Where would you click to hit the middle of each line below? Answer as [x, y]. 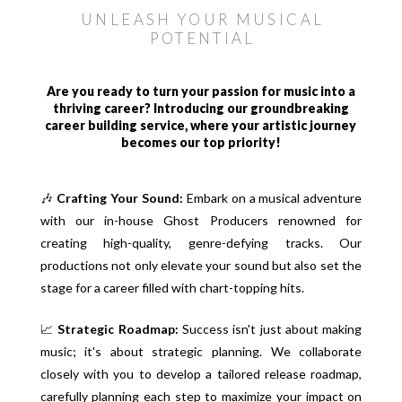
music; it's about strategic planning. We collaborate [201, 352]
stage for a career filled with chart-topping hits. [172, 288]
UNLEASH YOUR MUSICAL [203, 20]
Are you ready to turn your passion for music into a [201, 92]
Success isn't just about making [270, 329]
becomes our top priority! [201, 143]
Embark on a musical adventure [273, 198]
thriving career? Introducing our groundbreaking [201, 109]
